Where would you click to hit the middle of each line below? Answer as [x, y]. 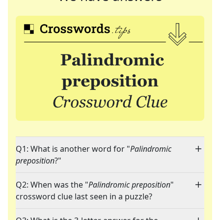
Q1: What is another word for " [73, 149]
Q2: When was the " [52, 185]
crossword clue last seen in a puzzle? [84, 197]
